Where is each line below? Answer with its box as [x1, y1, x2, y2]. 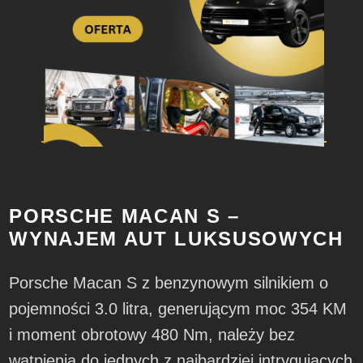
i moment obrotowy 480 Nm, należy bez [9, 325, 296, 344]
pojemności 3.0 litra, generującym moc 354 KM [9, 299, 348, 318]
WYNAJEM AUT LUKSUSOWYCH [9, 227, 344, 250]
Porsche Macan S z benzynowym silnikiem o [9, 273, 329, 292]
